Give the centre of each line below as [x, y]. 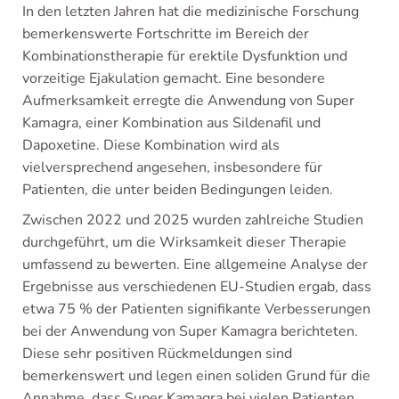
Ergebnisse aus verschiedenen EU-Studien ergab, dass [197, 287]
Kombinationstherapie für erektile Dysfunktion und [185, 57]
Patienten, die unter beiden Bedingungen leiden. [178, 190]
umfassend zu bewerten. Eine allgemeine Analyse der [195, 265]
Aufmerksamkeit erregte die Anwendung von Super [188, 101]
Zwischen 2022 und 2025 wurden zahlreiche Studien [193, 220]
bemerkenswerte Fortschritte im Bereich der [166, 34]
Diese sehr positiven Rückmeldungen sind [157, 354]
